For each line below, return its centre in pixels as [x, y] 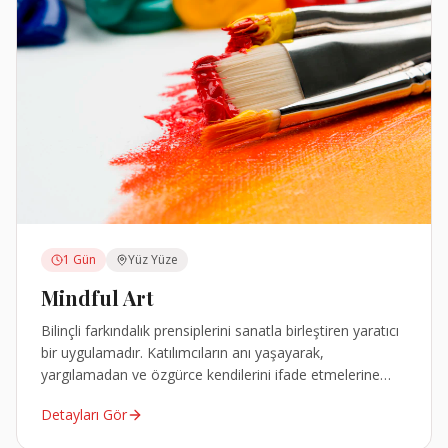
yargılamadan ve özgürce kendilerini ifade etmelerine [210, 374]
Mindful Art [97, 297]
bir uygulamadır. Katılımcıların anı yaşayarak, [182, 352]
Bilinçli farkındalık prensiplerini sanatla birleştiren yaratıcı [220, 330]
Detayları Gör [84, 414]
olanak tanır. [80, 396]
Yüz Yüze [153, 259]
